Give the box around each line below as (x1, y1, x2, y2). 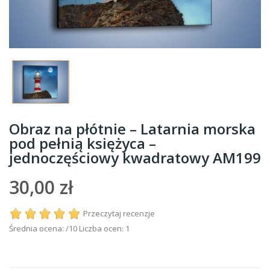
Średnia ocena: (9, 222, 66, 234)
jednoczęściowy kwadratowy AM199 (9, 148, 261, 168)
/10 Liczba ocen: (66, 222, 125, 234)
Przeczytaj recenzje (83, 208, 155, 219)
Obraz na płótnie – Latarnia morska (9, 119, 256, 139)
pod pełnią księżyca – (9, 133, 156, 154)
